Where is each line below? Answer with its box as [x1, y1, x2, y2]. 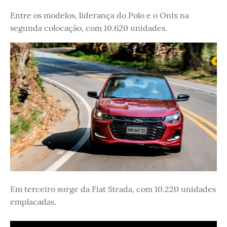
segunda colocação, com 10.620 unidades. [10, 23, 167, 33]
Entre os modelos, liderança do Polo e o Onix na [10, 10, 189, 20]
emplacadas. [10, 197, 56, 207]
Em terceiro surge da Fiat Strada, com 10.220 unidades [10, 184, 216, 195]
